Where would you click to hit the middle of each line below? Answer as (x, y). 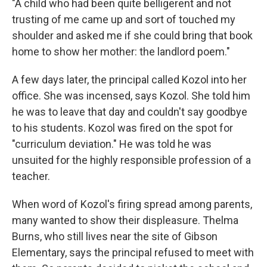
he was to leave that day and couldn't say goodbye (130, 112)
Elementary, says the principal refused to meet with (133, 253)
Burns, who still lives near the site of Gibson (115, 237)
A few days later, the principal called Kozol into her (129, 80)
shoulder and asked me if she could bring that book (132, 36)
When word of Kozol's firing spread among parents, (132, 204)
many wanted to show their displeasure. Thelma (125, 221)
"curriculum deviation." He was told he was (112, 144)
